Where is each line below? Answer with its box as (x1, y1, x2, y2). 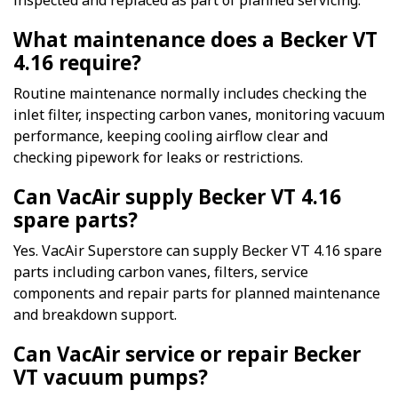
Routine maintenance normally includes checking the (13, 84, 367, 104)
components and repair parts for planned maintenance (13, 283, 380, 304)
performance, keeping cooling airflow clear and (13, 126, 328, 147)
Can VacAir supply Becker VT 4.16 (13, 183, 341, 211)
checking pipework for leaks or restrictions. (13, 147, 303, 168)
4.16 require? (13, 49, 141, 77)
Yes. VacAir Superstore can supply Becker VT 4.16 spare (13, 241, 382, 261)
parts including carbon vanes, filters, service (13, 262, 308, 283)
